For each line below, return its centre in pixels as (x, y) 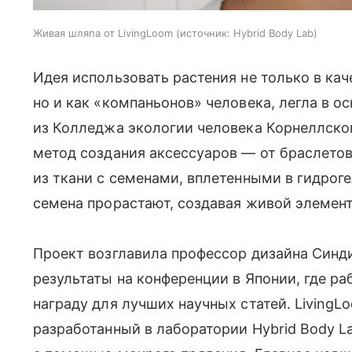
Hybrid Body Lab (273, 33)
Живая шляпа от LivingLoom (103, 33)
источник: (205, 33)
